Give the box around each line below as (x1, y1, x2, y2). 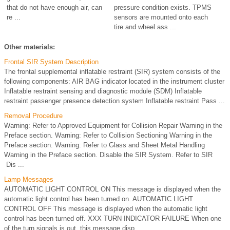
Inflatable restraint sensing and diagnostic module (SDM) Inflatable (4, 87, 202, 95)
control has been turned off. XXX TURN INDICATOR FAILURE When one (4, 214, 221, 222)
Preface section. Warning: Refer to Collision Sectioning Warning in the (4, 131, 212, 139)
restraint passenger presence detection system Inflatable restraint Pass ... (4, 97, 225, 105)
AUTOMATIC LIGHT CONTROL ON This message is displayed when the (4, 185, 221, 193)
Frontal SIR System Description (4, 57, 99, 66)
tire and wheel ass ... (113, 23, 176, 31)
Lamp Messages (4, 175, 53, 183)
